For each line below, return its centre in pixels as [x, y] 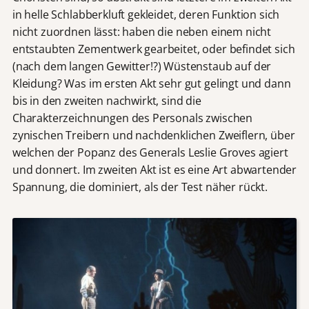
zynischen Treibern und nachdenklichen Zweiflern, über [153, 136]
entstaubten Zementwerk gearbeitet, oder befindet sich [153, 49]
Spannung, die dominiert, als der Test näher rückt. [140, 187]
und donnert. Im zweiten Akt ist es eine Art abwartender [154, 170]
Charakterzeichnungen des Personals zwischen [132, 118]
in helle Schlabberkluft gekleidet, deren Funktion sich [146, 15]
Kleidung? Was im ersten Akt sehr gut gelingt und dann [151, 84]
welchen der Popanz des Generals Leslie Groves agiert [150, 153]
